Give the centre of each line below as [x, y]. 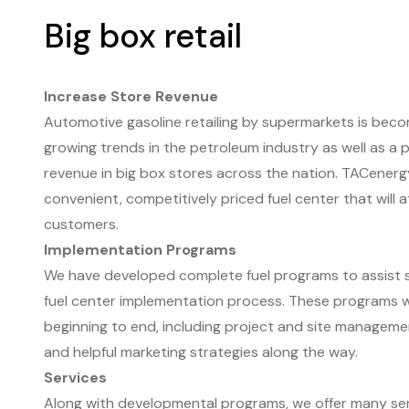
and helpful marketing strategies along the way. [201, 352]
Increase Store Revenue [131, 96]
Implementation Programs [140, 250]
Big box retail [143, 36]
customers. [81, 224]
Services [75, 378]
